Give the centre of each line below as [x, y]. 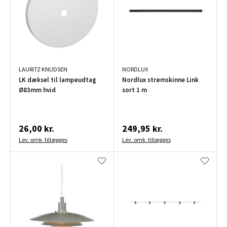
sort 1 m [134, 90]
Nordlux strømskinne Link [160, 80]
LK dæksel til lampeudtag [58, 80]
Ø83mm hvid [37, 90]
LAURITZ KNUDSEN [43, 69]
